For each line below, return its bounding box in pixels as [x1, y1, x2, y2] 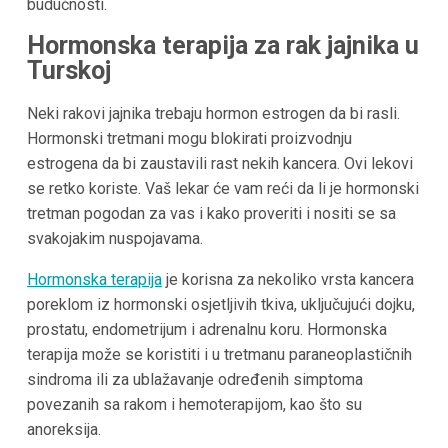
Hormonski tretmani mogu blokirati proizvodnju [26, 128, 352, 148]
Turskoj [26, 56, 111, 86]
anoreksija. [26, 419, 101, 439]
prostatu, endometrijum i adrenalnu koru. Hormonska [26, 319, 387, 339]
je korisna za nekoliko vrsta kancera [161, 269, 414, 289]
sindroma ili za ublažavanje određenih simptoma [26, 369, 363, 389]
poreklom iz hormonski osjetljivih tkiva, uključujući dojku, [26, 294, 415, 314]
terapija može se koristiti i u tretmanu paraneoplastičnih [26, 344, 412, 364]
